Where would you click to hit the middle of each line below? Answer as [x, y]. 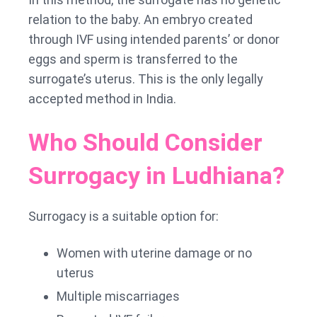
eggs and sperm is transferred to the [133, 59]
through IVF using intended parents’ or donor [154, 39]
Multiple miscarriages [118, 296]
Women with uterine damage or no [154, 253]
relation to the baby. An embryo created [140, 19]
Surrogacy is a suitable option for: [123, 216]
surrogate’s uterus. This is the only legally [146, 79]
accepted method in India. [102, 98]
